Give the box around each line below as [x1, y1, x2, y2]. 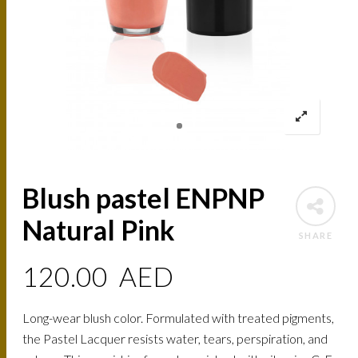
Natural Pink [22, 213, 176, 247]
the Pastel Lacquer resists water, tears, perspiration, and [22, 331, 328, 347]
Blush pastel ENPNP [22, 181, 265, 215]
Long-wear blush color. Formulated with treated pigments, [22, 310, 335, 326]
